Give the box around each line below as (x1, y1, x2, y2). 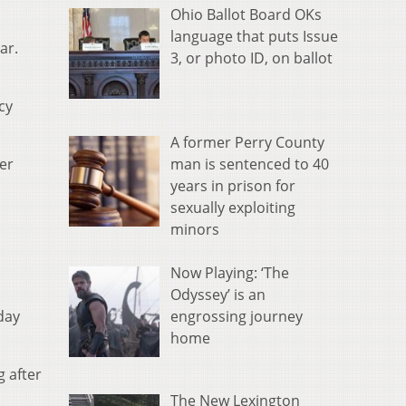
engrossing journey (170, 306, 303, 327)
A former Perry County (170, 132, 324, 153)
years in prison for (170, 176, 295, 197)
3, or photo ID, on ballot (170, 48, 333, 69)
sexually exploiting (170, 198, 295, 218)
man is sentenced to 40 (170, 154, 329, 175)
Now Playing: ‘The (170, 263, 289, 284)
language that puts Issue (170, 26, 338, 47)
